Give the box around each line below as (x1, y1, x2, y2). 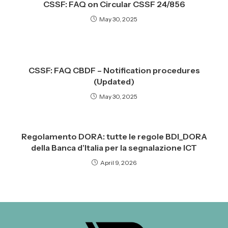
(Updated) (94, 76, 134, 87)
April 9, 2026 (100, 159, 136, 166)
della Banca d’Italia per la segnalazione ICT (31, 142, 197, 153)
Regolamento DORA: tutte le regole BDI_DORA (21, 131, 207, 141)
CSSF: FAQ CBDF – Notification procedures (28, 65, 200, 75)
